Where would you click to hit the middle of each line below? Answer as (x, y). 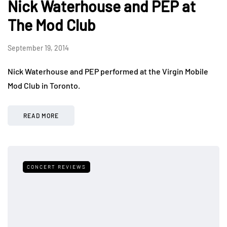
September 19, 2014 (38, 48)
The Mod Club (52, 25)
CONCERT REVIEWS (56, 167)
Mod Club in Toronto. (44, 86)
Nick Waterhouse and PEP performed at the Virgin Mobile (108, 71)
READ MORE (41, 116)
